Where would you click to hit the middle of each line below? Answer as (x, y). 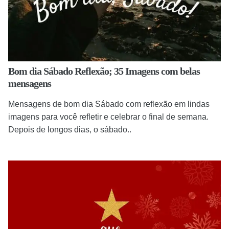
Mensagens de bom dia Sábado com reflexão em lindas (109, 104)
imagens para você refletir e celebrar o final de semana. (108, 117)
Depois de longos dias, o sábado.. (70, 129)
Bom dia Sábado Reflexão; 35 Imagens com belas (104, 71)
